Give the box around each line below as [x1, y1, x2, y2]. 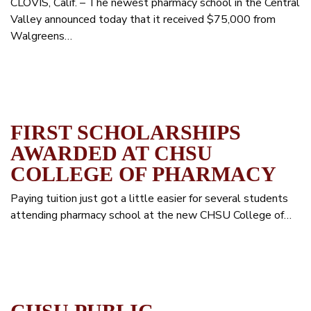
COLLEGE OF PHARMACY [10, 162, 276, 185]
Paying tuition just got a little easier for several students [10, 191, 288, 206]
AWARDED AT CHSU [10, 142, 212, 165]
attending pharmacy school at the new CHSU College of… [10, 208, 292, 223]
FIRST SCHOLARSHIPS [10, 121, 241, 144]
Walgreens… [10, 28, 72, 44]
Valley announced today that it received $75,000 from [10, 12, 276, 27]
